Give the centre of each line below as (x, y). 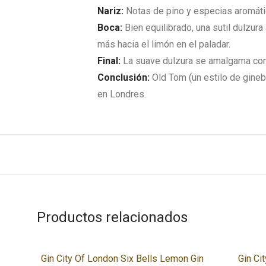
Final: (110, 61)
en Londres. (122, 94)
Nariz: (110, 11)
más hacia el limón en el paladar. (164, 44)
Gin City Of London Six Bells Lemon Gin (122, 259)
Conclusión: (125, 77)
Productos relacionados (112, 217)
